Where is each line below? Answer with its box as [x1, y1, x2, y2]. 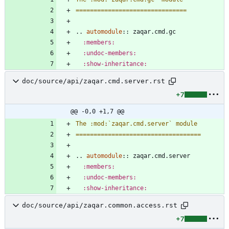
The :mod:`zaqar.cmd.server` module [76, 120, 197, 127]
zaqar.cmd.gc [129, 28, 176, 35]
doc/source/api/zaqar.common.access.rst [22, 201, 177, 210]
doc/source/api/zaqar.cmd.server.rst [22, 77, 165, 85]
